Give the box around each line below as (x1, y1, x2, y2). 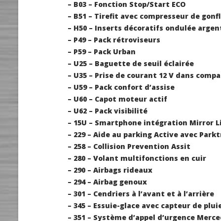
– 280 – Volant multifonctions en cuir (68, 153, 206, 163)
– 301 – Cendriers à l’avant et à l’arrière (68, 189, 214, 199)
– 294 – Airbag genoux (68, 177, 147, 187)
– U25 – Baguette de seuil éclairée (68, 59, 194, 69)
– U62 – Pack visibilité (68, 106, 147, 116)
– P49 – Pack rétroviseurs (68, 35, 160, 45)
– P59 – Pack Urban (68, 47, 136, 57)
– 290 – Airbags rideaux (68, 165, 152, 175)
